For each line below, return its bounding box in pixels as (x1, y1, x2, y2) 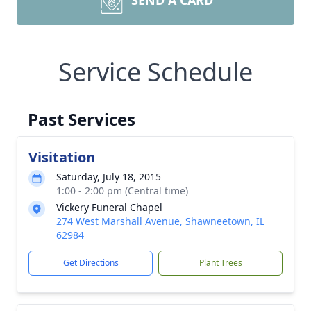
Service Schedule (58, 55, 253, 89)
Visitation (28, 148, 95, 167)
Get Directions (62, 257, 119, 269)
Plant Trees (199, 257, 242, 269)
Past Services (28, 108, 135, 131)
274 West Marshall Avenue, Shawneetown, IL (56, 215, 264, 228)
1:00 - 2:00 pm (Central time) (56, 184, 188, 197)
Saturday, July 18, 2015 (56, 170, 161, 183)
